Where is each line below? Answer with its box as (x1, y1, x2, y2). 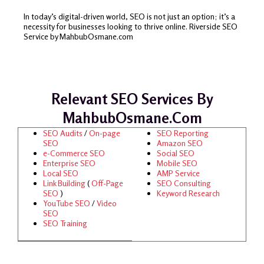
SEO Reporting (157, 127, 209, 138)
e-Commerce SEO (43, 147, 105, 158)
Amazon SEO (157, 137, 203, 148)
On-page (87, 127, 120, 138)
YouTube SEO (43, 197, 90, 208)
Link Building (43, 177, 85, 188)
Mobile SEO (157, 157, 197, 168)
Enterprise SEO (43, 157, 95, 168)
